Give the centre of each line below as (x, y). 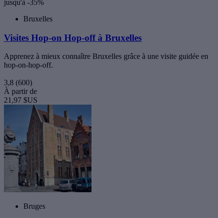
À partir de (20, 91)
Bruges (34, 206)
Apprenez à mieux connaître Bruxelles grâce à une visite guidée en (106, 56)
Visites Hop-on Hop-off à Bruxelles (73, 37)
